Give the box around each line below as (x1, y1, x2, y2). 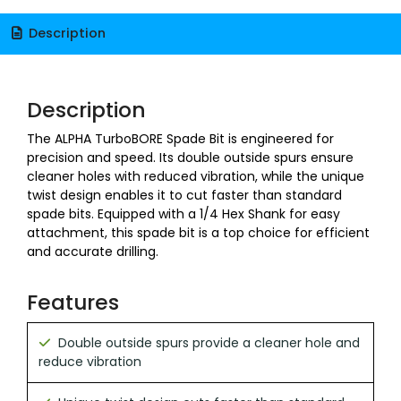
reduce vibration (38, 353, 141, 371)
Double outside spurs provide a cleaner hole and (58, 334, 360, 353)
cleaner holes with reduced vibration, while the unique (27, 167, 364, 186)
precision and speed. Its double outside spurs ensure (27, 149, 354, 167)
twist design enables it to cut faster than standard (27, 186, 342, 205)
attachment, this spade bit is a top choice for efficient (27, 224, 370, 243)
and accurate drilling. (27, 243, 158, 261)
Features (27, 287, 119, 318)
